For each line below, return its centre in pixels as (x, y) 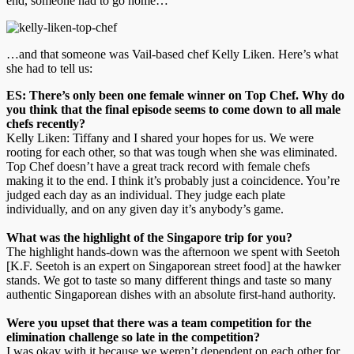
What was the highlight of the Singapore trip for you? (149, 237)
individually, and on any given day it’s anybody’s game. (145, 209)
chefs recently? (46, 123)
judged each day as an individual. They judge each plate (146, 194)
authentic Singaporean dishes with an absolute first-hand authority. (171, 294)
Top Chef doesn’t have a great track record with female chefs (158, 166)
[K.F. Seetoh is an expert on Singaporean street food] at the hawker (173, 265)
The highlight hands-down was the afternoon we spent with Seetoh (173, 251)
